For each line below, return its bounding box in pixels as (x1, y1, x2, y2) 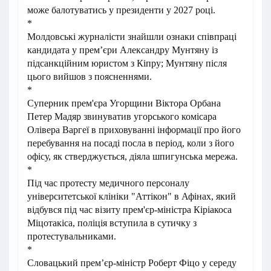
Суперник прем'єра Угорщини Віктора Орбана (27, 98, 221, 108)
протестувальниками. (27, 231, 116, 241)
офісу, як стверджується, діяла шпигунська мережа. (27, 151, 238, 162)
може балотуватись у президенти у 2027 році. (27, 5, 215, 15)
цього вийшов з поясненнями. (27, 71, 152, 82)
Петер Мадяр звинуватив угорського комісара (27, 111, 217, 122)
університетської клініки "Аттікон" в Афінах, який (27, 191, 236, 201)
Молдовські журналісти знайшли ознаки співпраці (27, 31, 237, 42)
